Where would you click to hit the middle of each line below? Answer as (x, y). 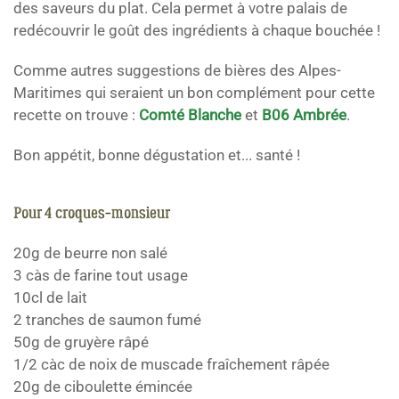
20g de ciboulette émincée (103, 386)
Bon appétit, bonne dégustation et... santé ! (157, 155)
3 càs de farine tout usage (101, 275)
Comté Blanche (190, 114)
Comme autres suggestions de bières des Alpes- (177, 70)
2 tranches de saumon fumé (107, 319)
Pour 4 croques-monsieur (92, 213)
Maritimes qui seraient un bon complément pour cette (194, 92)
